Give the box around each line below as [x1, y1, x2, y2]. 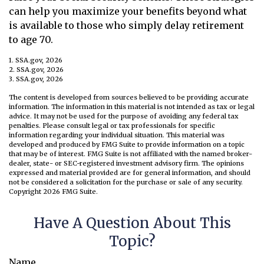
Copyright [9, 187, 43, 196]
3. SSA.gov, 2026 [9, 75, 63, 84]
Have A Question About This [33, 214, 231, 233]
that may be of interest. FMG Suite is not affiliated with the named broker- [9, 150, 252, 159]
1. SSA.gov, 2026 [9, 56, 62, 65]
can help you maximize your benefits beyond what [9, 5, 247, 18]
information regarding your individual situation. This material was [9, 131, 225, 140]
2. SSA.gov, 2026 [9, 65, 64, 74]
